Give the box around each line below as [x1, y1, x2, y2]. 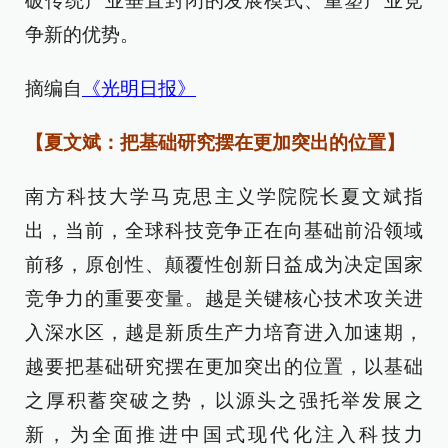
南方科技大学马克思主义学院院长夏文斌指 [25, 186, 423, 208]
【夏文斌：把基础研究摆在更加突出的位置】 [25, 132, 405, 154]
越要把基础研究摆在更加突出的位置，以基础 [25, 356, 423, 378]
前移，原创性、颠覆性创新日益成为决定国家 [25, 254, 423, 276]
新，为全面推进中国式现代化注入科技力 [25, 424, 423, 446]
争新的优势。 [25, 24, 139, 46]
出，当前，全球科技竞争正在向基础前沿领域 [25, 220, 423, 242]
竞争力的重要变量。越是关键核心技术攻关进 [25, 288, 423, 310]
